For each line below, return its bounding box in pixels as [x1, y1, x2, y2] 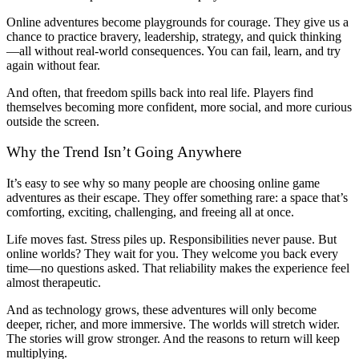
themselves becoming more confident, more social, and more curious [6, 99, 352, 114]
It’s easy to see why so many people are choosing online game [6, 176, 320, 191]
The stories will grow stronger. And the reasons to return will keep [6, 332, 340, 346]
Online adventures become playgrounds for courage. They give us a [6, 14, 349, 29]
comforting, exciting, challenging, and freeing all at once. [6, 205, 294, 220]
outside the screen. [6, 114, 99, 128]
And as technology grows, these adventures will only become [6, 303, 317, 317]
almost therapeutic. [6, 276, 101, 290]
